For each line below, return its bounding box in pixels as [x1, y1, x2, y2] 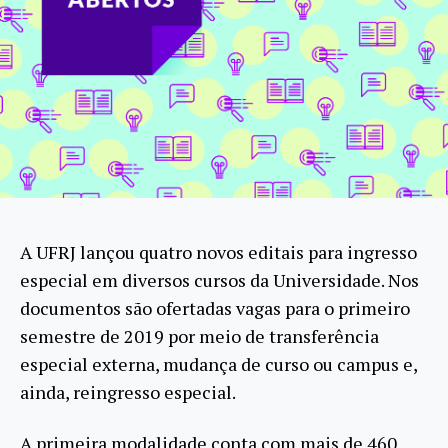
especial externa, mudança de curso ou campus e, [20, 352, 417, 377]
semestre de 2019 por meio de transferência [20, 324, 379, 349]
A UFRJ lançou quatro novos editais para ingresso [20, 240, 417, 265]
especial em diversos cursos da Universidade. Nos [20, 268, 419, 293]
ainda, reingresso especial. [20, 380, 236, 405]
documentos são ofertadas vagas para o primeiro [20, 296, 410, 321]
